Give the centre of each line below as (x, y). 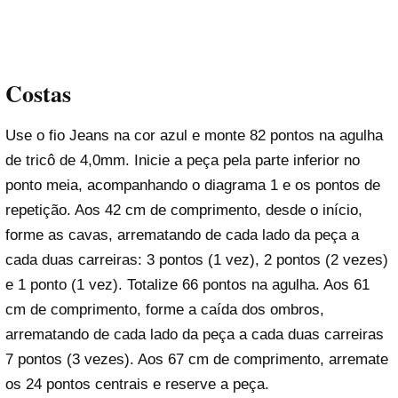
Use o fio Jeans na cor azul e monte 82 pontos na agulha (194, 135)
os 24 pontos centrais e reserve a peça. (137, 384)
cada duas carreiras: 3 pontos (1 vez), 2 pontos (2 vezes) (197, 259)
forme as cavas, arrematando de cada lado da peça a (182, 235)
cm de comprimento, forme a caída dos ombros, (165, 309)
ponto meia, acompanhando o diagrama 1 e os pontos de (193, 185)
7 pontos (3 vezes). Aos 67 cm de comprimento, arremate (197, 359)
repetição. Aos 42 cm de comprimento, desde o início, (184, 210)
